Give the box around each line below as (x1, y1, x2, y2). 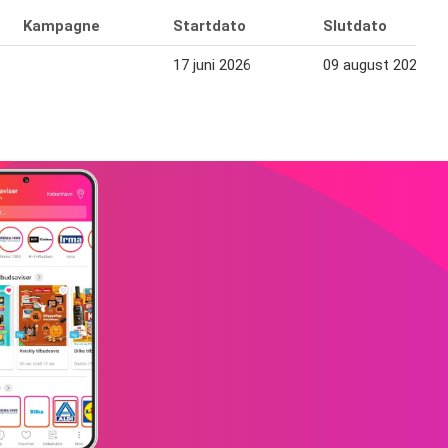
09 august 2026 (323, 56, 425, 75)
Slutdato (323, 17, 387, 36)
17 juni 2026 (173, 56, 251, 75)
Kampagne (23, 17, 100, 36)
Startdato (173, 17, 246, 36)
